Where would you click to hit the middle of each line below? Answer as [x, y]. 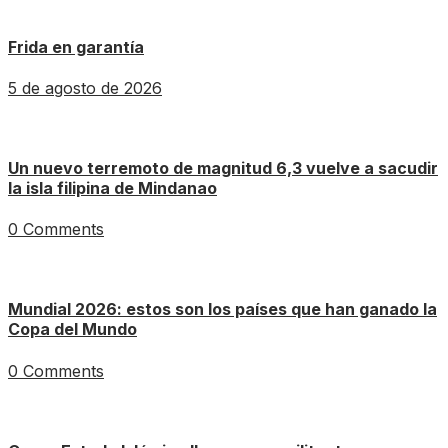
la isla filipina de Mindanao [112, 188]
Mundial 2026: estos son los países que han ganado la [222, 309]
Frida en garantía [76, 46]
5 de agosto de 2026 [85, 88]
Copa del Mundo [72, 329]
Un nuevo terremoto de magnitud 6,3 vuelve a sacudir [223, 168]
